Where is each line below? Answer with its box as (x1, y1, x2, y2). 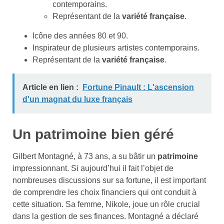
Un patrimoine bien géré (12, 126, 174, 142)
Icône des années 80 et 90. (32, 31, 128, 40)
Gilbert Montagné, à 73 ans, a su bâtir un (12, 152, 157, 161)
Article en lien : (22, 83, 78, 92)
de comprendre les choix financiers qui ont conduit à (12, 188, 196, 197)
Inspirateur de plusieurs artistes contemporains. (32, 43, 199, 52)
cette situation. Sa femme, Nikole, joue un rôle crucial (12, 200, 200, 209)
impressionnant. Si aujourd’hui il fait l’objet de (12, 164, 173, 173)
